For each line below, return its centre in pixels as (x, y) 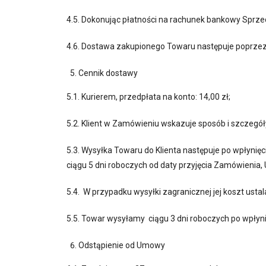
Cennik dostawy (108, 73)
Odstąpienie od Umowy (122, 245)
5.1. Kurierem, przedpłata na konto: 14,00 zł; (148, 97)
